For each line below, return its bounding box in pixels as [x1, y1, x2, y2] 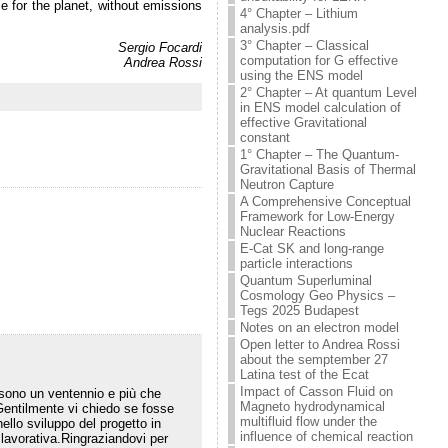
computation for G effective [240, 53, 399, 68]
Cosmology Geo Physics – [240, 288, 396, 303]
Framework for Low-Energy [240, 209, 396, 224]
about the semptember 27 [240, 352, 389, 367]
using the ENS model [240, 68, 364, 83]
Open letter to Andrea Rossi [240, 337, 401, 352]
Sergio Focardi [118, 40, 203, 56]
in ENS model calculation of [240, 100, 402, 115]
